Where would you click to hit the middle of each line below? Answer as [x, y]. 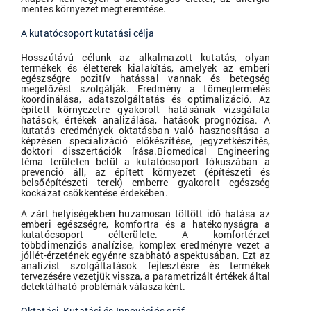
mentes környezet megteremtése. [94, 9]
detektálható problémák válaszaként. [103, 287]
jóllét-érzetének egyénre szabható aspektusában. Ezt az [145, 255]
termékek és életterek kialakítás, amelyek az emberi [145, 68]
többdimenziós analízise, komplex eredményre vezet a [145, 245]
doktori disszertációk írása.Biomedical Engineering [145, 151]
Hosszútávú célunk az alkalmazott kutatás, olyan [145, 58]
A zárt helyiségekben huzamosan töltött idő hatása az [145, 214]
